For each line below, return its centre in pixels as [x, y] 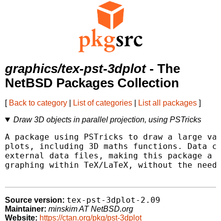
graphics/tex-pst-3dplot [75, 69]
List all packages [167, 103]
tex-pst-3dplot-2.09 [113, 200]
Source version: [35, 200]
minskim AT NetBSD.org [91, 209]
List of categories [103, 103]
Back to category [38, 103]
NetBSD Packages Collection [92, 83]
